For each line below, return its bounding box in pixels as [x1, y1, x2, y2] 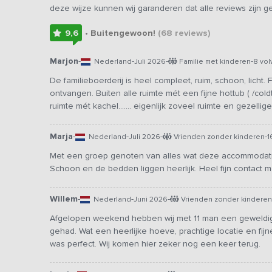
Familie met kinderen [177, 57, 251, 66]
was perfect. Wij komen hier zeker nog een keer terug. [50, 239, 260, 250]
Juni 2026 [134, 195, 168, 204]
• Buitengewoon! [84, 28, 158, 39]
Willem [50, 194, 78, 205]
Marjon [50, 56, 78, 67]
